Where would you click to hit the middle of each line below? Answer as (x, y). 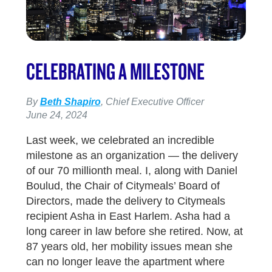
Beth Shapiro (70, 102)
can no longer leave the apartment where (125, 262)
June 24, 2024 (56, 115)
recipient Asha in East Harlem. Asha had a (128, 216)
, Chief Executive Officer (152, 102)
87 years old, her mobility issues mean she (129, 247)
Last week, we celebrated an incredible (120, 141)
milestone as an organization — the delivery (132, 156)
